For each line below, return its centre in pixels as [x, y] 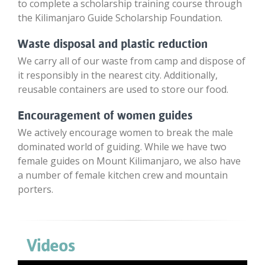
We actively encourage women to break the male [125, 132]
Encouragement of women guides [105, 115]
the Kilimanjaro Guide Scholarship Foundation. [120, 17]
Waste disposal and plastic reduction [113, 43]
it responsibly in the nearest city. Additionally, [118, 75]
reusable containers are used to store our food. [123, 89]
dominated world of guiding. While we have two [122, 146]
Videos [51, 245]
